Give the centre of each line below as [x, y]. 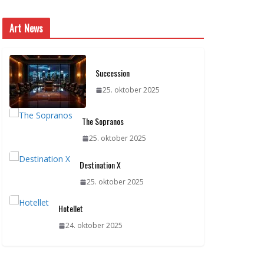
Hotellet [71, 209]
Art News [27, 29]
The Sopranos [103, 121]
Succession [113, 73]
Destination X [100, 165]
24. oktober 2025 [94, 226]
